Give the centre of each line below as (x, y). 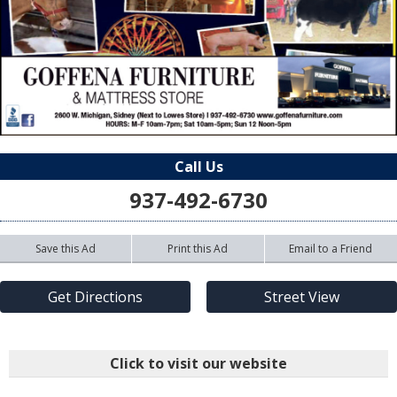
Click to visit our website (198, 364)
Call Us (198, 167)
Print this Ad (198, 249)
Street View (301, 297)
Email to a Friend (331, 249)
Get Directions (96, 297)
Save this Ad (66, 249)
